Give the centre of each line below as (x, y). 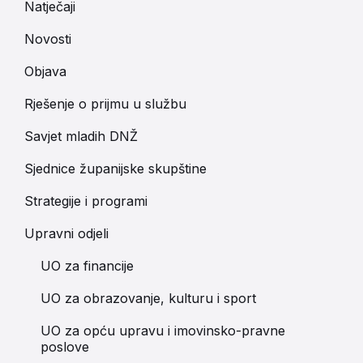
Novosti (48, 39)
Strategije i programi (86, 201)
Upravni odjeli (66, 234)
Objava (45, 72)
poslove (65, 347)
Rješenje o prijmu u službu (105, 104)
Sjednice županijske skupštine (115, 169)
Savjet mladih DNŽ (81, 137)
